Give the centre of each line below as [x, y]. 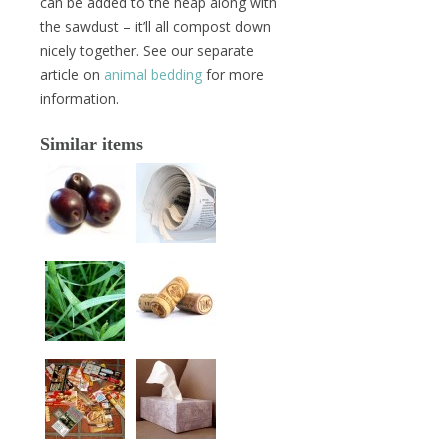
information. [79, 98]
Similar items [91, 144]
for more [233, 74]
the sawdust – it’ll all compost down [155, 26]
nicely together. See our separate [147, 50]
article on [72, 74]
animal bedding [153, 74]
